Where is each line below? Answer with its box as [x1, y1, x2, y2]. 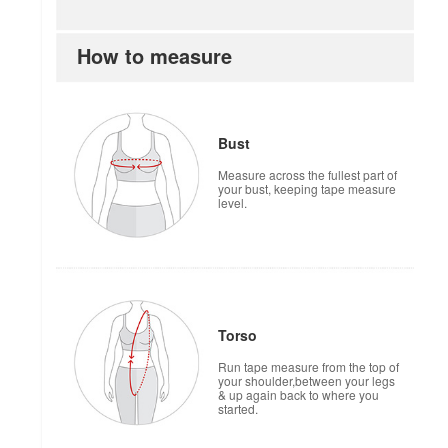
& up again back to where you [218, 385, 379, 403]
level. [218, 193, 247, 211]
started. [218, 399, 258, 417]
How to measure [77, 40, 233, 70]
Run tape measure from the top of [218, 357, 399, 375]
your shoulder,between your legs [218, 371, 395, 389]
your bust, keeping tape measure [218, 179, 396, 197]
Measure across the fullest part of [218, 165, 397, 183]
